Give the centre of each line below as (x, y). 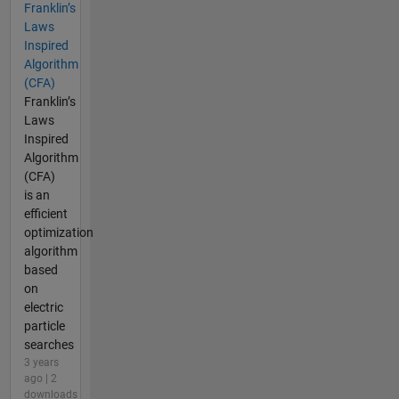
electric (43, 308)
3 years (41, 363)
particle (44, 326)
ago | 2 (40, 379)
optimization (58, 233)
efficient (45, 214)
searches (49, 345)
